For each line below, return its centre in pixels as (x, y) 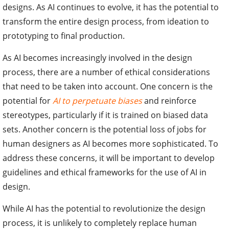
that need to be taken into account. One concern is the (108, 86)
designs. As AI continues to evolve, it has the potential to (111, 7)
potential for (28, 100)
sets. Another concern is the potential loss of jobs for (105, 129)
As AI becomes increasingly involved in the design (97, 58)
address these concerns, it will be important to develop (109, 158)
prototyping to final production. (64, 36)
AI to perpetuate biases (97, 100)
